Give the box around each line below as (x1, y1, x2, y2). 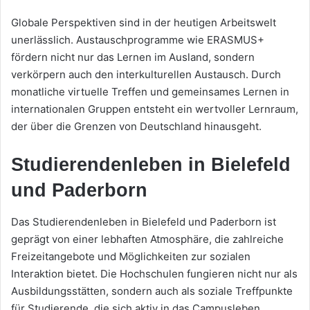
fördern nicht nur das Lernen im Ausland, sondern (11, 51, 255, 64)
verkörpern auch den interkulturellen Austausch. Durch (11, 68, 281, 82)
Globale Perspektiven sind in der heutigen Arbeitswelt (11, 16, 276, 30)
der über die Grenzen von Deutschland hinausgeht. (11, 120, 262, 134)
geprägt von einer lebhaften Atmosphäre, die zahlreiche (11, 232, 284, 246)
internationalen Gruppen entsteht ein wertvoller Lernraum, (11, 102, 298, 116)
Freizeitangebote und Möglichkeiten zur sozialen (11, 249, 250, 263)
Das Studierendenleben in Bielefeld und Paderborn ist (11, 215, 276, 228)
